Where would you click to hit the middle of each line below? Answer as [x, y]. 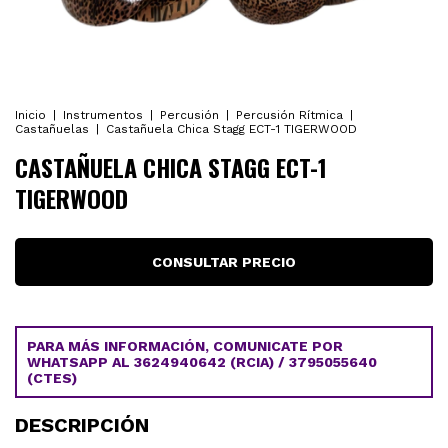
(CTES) [52, 378]
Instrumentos [103, 115]
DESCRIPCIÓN [82, 425]
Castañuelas [52, 129]
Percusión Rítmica [289, 115]
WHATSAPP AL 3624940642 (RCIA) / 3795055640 [202, 362]
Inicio [30, 115]
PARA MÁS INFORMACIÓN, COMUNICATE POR [185, 346]
